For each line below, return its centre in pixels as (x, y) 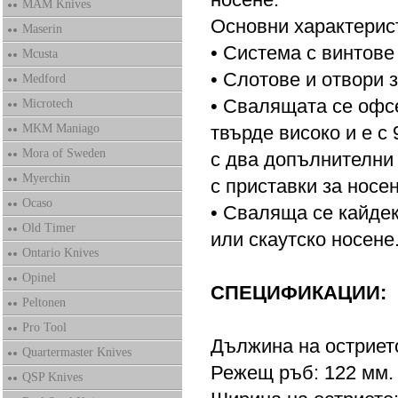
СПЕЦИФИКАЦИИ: (298, 293)
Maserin (42, 29)
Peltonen (44, 302)
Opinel (39, 278)
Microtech (47, 103)
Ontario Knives (60, 253)
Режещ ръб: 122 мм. (302, 373)
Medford (44, 79)
